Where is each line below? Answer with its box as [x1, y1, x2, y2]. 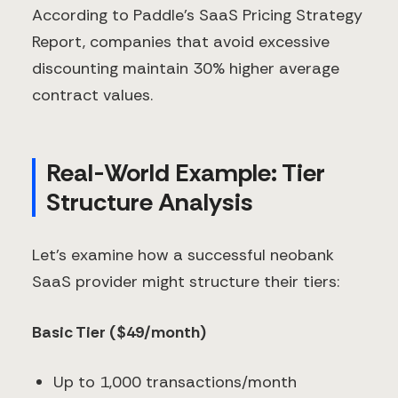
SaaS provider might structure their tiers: [32, 270, 339, 292]
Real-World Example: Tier [46, 155, 325, 189]
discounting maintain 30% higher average [32, 57, 339, 79]
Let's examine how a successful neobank [32, 243, 334, 266]
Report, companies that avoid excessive [32, 30, 330, 52]
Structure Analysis [46, 185, 253, 219]
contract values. [32, 84, 153, 106]
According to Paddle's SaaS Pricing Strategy [32, 4, 362, 26]
